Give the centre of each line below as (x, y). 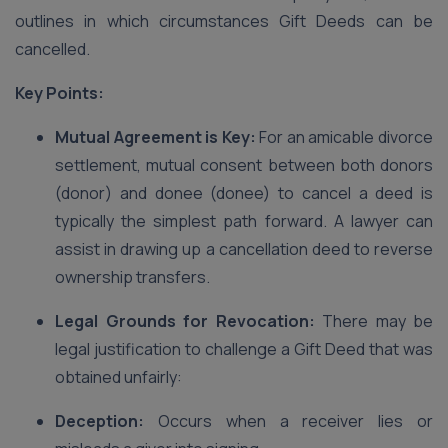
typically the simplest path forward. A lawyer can (244, 221)
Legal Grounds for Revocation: (185, 321)
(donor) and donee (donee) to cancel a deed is (244, 193)
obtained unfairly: (118, 377)
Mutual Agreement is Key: (155, 137)
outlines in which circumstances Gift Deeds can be (224, 21)
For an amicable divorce (344, 137)
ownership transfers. (132, 277)
